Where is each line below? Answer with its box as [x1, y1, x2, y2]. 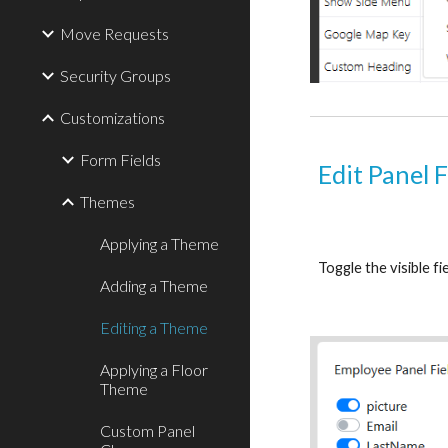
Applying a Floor [100, 360, 208, 379]
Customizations [60, 108, 165, 127]
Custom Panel [100, 421, 195, 440]
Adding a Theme [100, 276, 208, 295]
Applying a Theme [100, 234, 219, 253]
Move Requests [60, 24, 169, 43]
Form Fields [80, 150, 161, 169]
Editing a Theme [100, 318, 208, 337]
